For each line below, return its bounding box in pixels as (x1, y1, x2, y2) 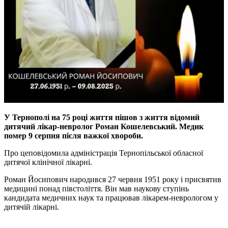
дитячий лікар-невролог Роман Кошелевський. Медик (4, 122, 204, 131)
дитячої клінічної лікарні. (4, 158, 92, 167)
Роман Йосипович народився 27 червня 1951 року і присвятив (4, 175, 221, 184)
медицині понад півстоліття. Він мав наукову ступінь (4, 184, 189, 193)
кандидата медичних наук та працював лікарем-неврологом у (4, 193, 218, 203)
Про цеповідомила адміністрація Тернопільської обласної (4, 149, 203, 158)
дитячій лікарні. (4, 203, 59, 212)
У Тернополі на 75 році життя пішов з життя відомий (4, 113, 199, 122)
